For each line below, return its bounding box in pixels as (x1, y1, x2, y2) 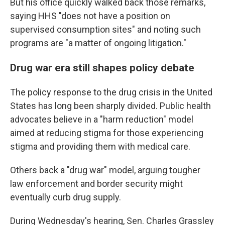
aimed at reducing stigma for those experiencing (10, 128, 203, 139)
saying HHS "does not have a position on (10, 11, 170, 22)
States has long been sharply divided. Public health (10, 100, 211, 111)
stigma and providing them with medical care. (10, 141, 190, 152)
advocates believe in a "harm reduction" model (10, 114, 193, 125)
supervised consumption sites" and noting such (10, 24, 201, 35)
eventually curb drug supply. (10, 192, 121, 203)
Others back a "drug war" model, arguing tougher (10, 165, 200, 176)
